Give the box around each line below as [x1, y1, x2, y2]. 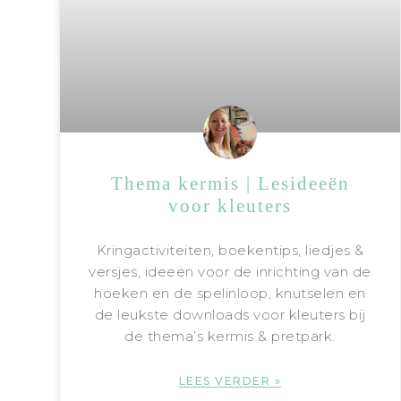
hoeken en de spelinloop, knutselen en [94, 284, 366, 302]
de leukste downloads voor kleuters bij [94, 305, 366, 323]
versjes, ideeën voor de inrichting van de [89, 262, 371, 280]
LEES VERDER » [178, 373, 282, 388]
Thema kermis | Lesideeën [110, 172, 350, 194]
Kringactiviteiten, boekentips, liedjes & [96, 241, 364, 259]
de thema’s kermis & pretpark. [124, 327, 336, 345]
